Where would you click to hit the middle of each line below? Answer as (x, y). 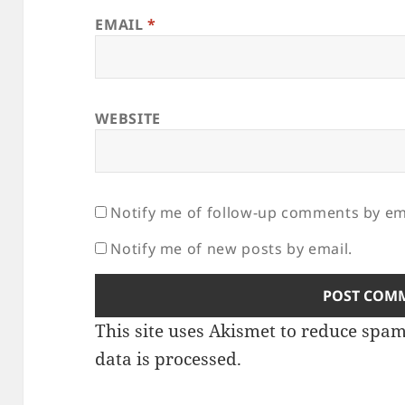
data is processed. (169, 359)
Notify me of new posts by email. (231, 249)
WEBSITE (128, 119)
